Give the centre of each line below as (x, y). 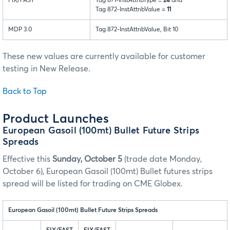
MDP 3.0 (20, 30)
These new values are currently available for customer (104, 56)
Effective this (27, 159)
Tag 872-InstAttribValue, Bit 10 (137, 30)
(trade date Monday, (162, 159)
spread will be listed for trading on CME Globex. (93, 184)
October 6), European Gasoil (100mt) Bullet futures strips (108, 171)
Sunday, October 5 (87, 159)
